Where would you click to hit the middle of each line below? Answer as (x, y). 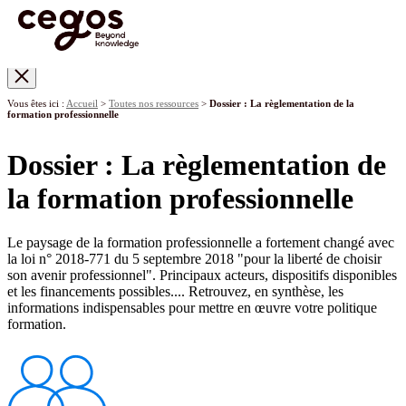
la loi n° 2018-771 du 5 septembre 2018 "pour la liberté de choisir (194, 259)
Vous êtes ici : (37, 104)
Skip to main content (65, 96)
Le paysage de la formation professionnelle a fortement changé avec (201, 243)
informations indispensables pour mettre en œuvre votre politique (192, 308)
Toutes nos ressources (154, 104)
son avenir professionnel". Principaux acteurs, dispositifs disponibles (202, 275)
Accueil (82, 104)
